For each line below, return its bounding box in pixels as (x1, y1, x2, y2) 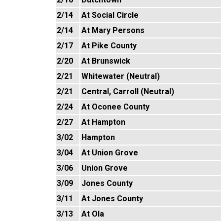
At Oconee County (81, 102, 149, 111)
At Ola (81, 209, 104, 219)
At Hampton (81, 117, 125, 127)
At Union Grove (81, 148, 138, 157)
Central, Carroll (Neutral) (81, 87, 174, 96)
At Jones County (81, 194, 143, 203)
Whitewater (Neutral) (81, 72, 160, 81)
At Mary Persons (81, 26, 145, 35)
